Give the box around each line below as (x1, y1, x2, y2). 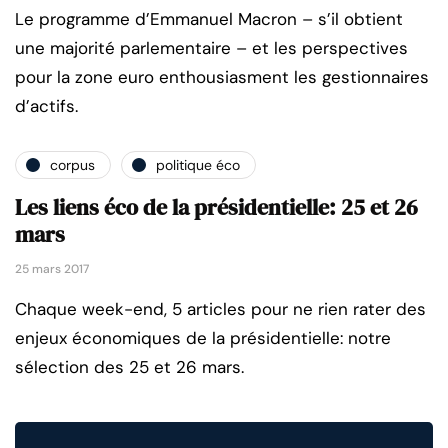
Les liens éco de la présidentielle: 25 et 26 (15, 192, 418, 223)
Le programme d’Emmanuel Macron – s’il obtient (15, 8, 403, 31)
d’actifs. (15, 95, 78, 118)
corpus (50, 155, 95, 174)
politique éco (156, 155, 240, 174)
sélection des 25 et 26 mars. (15, 356, 244, 379)
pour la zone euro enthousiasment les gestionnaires (15, 66, 429, 89)
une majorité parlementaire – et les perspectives (15, 37, 408, 60)
